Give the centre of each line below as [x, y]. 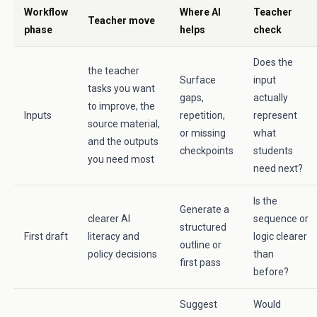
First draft [46, 236]
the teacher [114, 71]
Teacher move [121, 21]
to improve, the [121, 106]
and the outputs [123, 142]
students [273, 151]
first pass [200, 263]
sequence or [281, 219]
